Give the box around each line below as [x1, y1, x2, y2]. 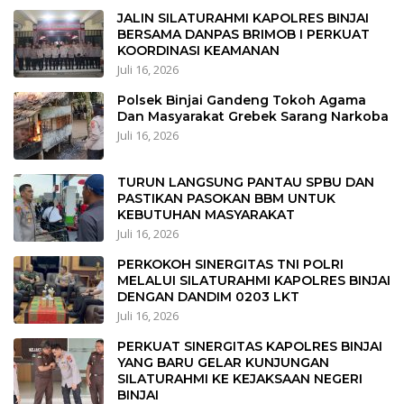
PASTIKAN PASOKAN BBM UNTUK [117, 189, 335, 207]
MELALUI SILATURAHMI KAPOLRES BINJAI [117, 271, 390, 289]
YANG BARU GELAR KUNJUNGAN [117, 353, 329, 371]
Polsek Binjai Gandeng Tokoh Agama [117, 91, 366, 108]
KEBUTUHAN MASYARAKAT [117, 206, 295, 223]
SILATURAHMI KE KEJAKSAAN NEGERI [117, 370, 363, 387]
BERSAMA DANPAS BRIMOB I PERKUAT [117, 25, 370, 42]
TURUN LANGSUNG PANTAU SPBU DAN [117, 173, 374, 190]
